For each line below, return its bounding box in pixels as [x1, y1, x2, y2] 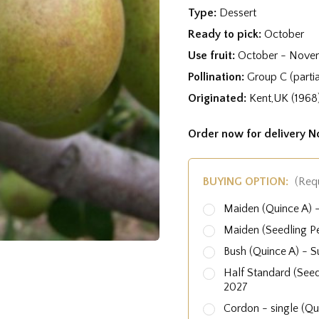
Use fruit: [188, 48, 238, 62]
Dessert [219, 6, 256, 19]
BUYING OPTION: [203, 174, 291, 188]
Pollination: [188, 70, 247, 83]
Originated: [188, 91, 249, 105]
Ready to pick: [188, 27, 264, 41]
